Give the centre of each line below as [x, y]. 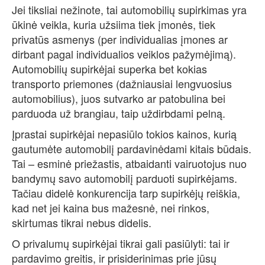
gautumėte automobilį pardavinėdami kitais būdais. [132, 149]
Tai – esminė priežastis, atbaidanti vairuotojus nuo [129, 164]
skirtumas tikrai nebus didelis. [82, 223]
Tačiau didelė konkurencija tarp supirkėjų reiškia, [126, 193]
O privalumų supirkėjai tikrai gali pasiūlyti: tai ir [121, 243]
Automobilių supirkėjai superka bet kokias [109, 69]
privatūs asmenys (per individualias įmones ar [120, 39]
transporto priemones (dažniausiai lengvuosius [122, 84]
